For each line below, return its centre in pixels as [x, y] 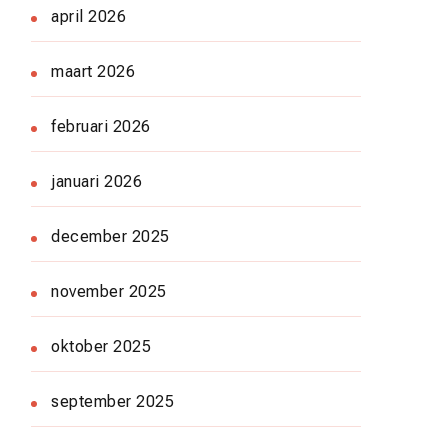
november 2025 [109, 291]
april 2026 [88, 16]
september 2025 [112, 401]
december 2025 [110, 236]
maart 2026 [93, 71]
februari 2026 [101, 126]
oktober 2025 [101, 346]
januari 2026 [96, 181]
